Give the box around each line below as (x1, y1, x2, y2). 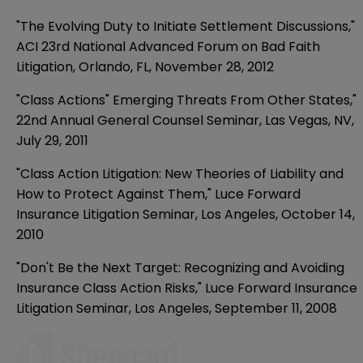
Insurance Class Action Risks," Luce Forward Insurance (16, 278, 357, 297)
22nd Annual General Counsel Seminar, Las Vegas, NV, (16, 110, 354, 130)
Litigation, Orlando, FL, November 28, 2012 (16, 57, 274, 76)
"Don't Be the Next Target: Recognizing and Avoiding (16, 258, 344, 277)
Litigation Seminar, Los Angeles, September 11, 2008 (16, 298, 337, 318)
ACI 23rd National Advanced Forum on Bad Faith (16, 36, 320, 56)
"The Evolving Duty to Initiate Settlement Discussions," (16, 16, 355, 36)
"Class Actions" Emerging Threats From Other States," (16, 90, 357, 109)
